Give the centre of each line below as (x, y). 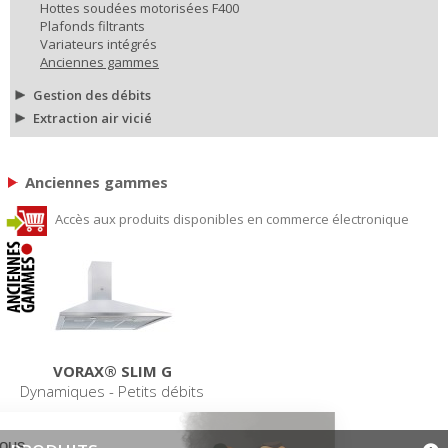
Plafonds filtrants (92, 25)
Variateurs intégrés (98, 43)
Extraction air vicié (92, 117)
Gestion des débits (92, 94)
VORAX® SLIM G (112, 370)
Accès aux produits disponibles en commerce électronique (231, 219)
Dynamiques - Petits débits (112, 390)
